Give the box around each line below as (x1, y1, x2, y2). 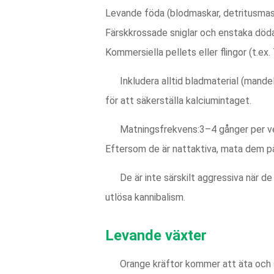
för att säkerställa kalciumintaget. (105, 95, 251, 106)
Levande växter (105, 227, 207, 244)
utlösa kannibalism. (105, 191, 185, 203)
